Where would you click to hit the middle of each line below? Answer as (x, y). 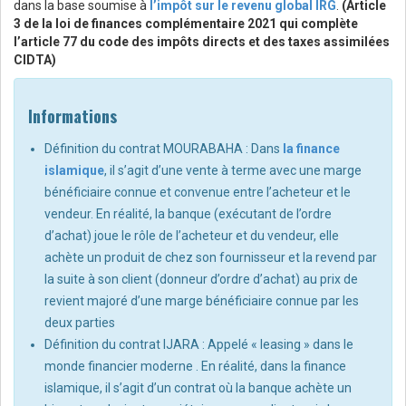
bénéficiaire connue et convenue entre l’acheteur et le (198, 193)
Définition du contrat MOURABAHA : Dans (164, 149)
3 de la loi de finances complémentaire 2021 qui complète (186, 24)
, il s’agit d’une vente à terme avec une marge (233, 171)
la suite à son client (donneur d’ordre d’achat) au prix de (201, 280)
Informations (72, 116)
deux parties (80, 323)
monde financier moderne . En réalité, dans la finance (195, 367)
